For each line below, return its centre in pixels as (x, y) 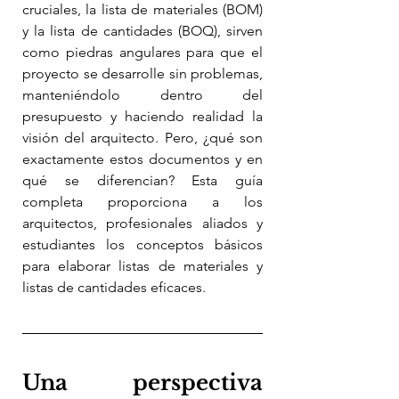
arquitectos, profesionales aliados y (142, 223)
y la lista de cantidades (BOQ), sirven (142, 30)
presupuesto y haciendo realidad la (142, 116)
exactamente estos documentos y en (142, 159)
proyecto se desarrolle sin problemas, (142, 73)
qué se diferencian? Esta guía (142, 180)
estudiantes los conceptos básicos (142, 244)
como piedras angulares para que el (142, 52)
